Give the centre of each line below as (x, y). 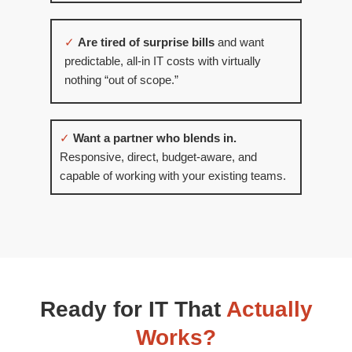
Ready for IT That (133, 310)
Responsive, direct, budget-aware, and (158, 158)
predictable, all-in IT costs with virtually (163, 62)
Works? (176, 338)
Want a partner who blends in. (155, 139)
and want (239, 43)
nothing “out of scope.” (121, 81)
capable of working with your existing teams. (173, 176)
